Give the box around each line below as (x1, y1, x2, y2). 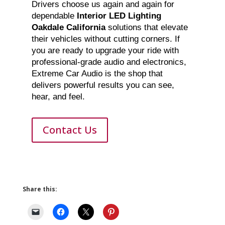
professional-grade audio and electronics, (31, 57, 186, 67)
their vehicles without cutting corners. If (31, 34, 180, 44)
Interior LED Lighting (76, 11, 161, 21)
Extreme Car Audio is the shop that (31, 69, 163, 79)
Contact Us (42, 123, 97, 137)
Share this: (22, 185, 57, 194)
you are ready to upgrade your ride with (31, 46, 179, 56)
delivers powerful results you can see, (31, 80, 174, 90)
